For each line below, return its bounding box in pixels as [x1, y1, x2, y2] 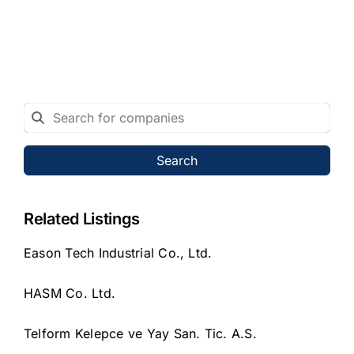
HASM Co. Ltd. [24, 284, 116, 301]
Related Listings [24, 209, 141, 228]
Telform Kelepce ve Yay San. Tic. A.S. [24, 325, 257, 341]
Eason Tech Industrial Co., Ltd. [24, 244, 213, 261]
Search [156, 152, 198, 168]
